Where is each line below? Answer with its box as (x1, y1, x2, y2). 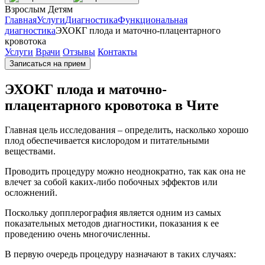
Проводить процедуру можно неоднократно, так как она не (5, 166, 245, 177)
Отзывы (63, 46, 95, 57)
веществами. (5, 146, 56, 157)
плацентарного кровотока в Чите (5, 97, 219, 113)
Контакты (98, 46, 137, 57)
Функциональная (118, 14, 188, 25)
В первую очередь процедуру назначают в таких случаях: (5, 249, 236, 260)
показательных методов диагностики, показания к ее (5, 218, 219, 229)
